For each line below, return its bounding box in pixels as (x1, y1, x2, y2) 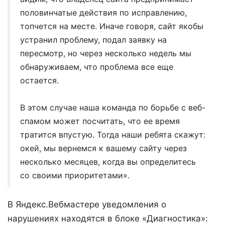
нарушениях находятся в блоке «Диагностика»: (8, 213, 208, 223)
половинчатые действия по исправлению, (20, 7, 187, 18)
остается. (20, 75, 59, 85)
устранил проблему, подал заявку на (20, 34, 167, 45)
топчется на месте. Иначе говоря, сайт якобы (20, 21, 203, 31)
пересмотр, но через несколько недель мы (20, 48, 191, 58)
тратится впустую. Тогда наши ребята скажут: (20, 129, 205, 140)
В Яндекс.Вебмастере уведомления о (8, 199, 166, 209)
